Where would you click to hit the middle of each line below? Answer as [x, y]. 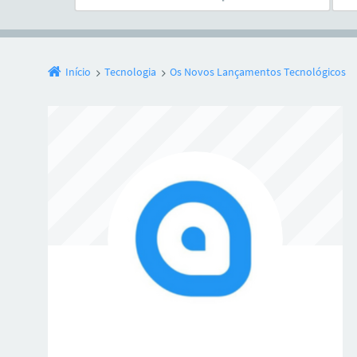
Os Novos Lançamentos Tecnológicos [258, 71]
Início [78, 71]
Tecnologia [130, 71]
